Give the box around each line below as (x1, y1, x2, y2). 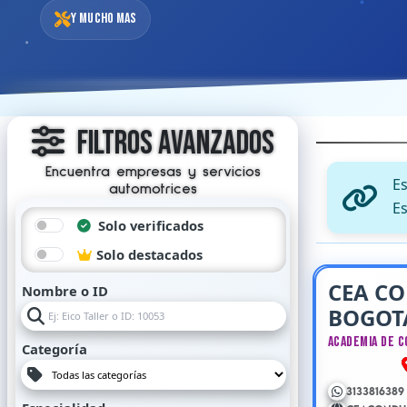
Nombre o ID (22, 282, 108, 300)
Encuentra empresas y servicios (45, 164, 261, 179)
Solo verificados (94, 216, 203, 234)
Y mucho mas (71, 10, 137, 27)
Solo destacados (93, 245, 203, 263)
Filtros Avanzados (71, 124, 274, 164)
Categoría (22, 340, 87, 358)
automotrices (108, 182, 197, 196)
